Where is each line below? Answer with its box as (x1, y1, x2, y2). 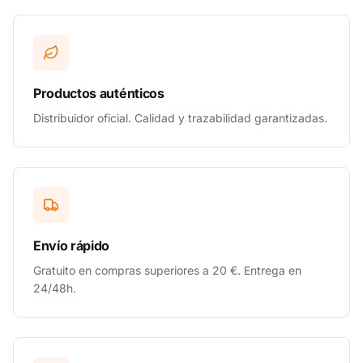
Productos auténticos (33, 85, 164, 101)
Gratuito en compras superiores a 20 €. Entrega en (33, 263, 301, 277)
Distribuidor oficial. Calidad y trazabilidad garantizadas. (33, 111, 327, 125)
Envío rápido (33, 237, 110, 254)
